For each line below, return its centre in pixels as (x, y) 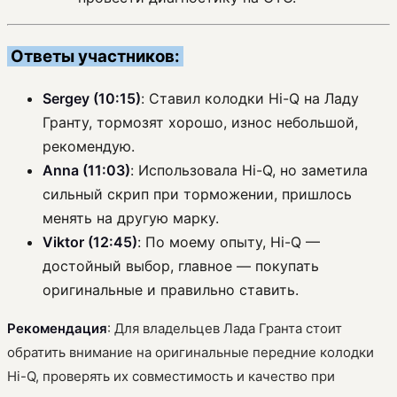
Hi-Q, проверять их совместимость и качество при (171, 376)
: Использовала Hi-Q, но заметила (249, 170)
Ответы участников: (95, 56)
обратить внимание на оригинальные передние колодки (191, 352)
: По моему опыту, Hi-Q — (229, 241)
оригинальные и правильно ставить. (171, 289)
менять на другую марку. (131, 218)
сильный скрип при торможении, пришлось (197, 194)
